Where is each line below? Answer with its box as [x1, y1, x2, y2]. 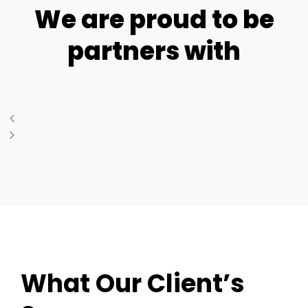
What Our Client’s [21, 265, 245, 301]
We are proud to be [34, 1, 274, 37]
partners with [67, 33, 241, 69]
